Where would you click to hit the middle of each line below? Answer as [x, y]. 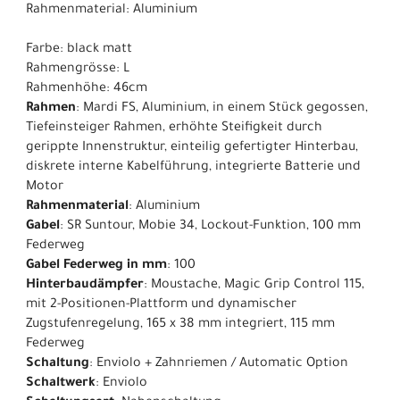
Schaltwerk [61, 384]
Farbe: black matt [79, 50]
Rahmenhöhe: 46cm [87, 90]
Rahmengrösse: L [78, 70]
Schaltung [58, 365]
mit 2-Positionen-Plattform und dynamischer [161, 306]
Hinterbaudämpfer [85, 286]
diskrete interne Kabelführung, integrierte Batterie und [193, 168]
